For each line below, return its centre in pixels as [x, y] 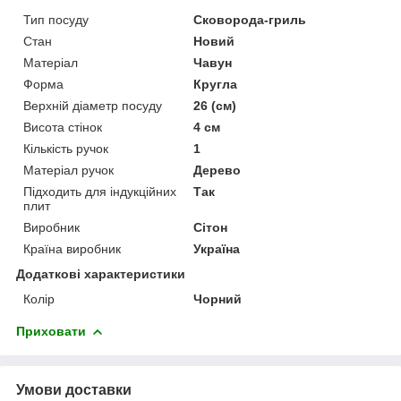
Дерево [218, 171]
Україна [217, 249]
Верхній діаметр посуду [93, 106]
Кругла [216, 85]
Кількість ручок [66, 149]
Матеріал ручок [68, 171]
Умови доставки [74, 390]
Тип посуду [56, 20]
